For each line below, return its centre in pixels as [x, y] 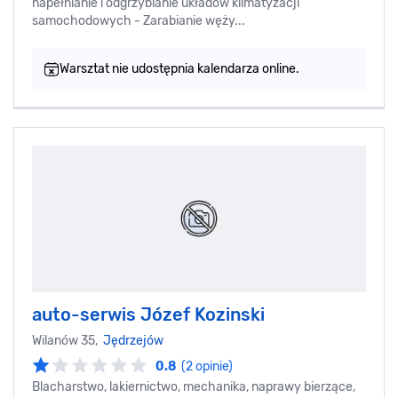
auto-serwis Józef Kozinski [148, 314]
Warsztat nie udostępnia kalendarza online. [179, 68]
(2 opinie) [207, 366]
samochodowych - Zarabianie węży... [139, 20]
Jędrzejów [133, 340]
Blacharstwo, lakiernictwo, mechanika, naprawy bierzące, [194, 386]
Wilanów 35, [68, 340]
